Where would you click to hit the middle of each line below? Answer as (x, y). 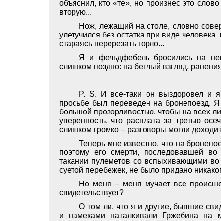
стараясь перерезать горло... (112, 43)
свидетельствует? (92, 192)
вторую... (75, 12)
